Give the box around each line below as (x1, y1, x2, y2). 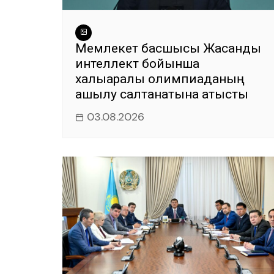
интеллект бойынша (75, 56, 199, 71)
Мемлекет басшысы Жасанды (75, 40, 261, 56)
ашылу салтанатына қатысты (75, 86, 248, 102)
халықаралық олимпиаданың (75, 71, 245, 86)
